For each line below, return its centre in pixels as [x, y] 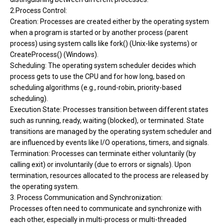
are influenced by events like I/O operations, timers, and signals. [109, 142]
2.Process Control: [38, 10]
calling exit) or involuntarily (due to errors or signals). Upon [100, 164]
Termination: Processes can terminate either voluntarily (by [103, 153]
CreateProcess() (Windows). [54, 54]
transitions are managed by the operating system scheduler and [111, 131]
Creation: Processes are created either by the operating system [109, 21]
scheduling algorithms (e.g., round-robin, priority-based [96, 87]
